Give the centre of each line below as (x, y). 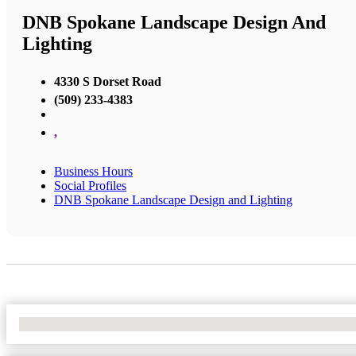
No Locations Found (71, 323)
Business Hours (93, 171)
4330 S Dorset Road (108, 81)
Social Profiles (90, 185)
